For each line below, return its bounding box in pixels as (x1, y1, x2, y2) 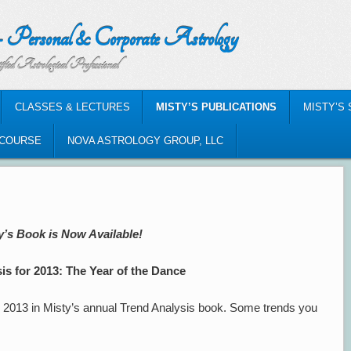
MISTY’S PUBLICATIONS (156, 101, 277, 114)
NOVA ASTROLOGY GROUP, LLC (67, 134, 224, 147)
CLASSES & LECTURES (14, 101, 130, 114)
